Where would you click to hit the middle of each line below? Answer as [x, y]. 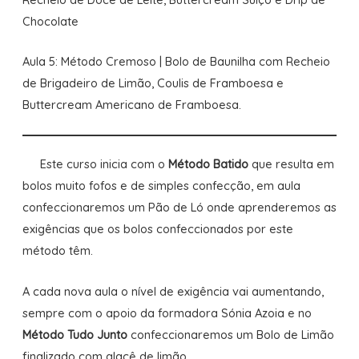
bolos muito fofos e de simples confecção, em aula [161, 186]
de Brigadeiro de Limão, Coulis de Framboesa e [153, 83]
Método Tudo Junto [75, 334]
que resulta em [291, 164]
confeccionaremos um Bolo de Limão [230, 334]
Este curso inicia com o [104, 164]
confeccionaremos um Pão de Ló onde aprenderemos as [179, 208]
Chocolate [50, 21]
